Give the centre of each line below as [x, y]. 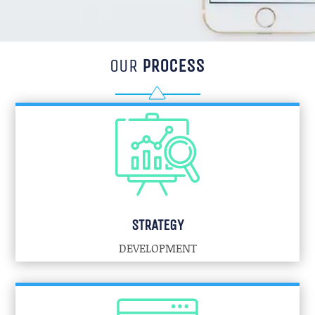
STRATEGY [157, 226]
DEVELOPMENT [157, 248]
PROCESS [174, 66]
